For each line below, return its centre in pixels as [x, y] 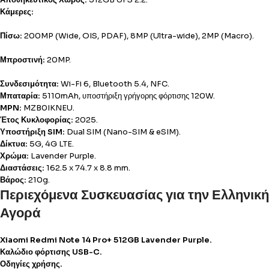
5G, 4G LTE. [51, 144]
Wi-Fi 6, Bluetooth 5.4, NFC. [114, 84]
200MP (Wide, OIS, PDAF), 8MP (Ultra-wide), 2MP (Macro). [138, 36]
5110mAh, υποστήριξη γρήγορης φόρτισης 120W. [128, 96]
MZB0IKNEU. [48, 108]
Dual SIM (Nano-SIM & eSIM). [123, 132]
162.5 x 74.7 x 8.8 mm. [87, 168]
